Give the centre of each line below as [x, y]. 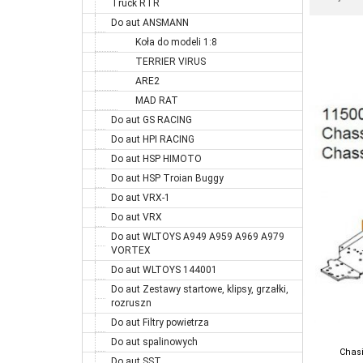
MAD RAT [157, 100]
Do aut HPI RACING [153, 139]
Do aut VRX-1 [141, 197]
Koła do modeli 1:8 [176, 42]
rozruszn [131, 303]
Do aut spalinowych [154, 342]
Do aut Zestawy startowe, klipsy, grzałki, [200, 289]
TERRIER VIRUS [171, 61]
